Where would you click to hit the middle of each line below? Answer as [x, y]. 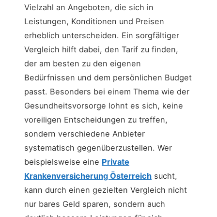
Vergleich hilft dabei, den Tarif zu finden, [101, 49]
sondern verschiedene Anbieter [85, 133]
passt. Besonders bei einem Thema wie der [107, 91]
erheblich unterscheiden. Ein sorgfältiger [102, 35]
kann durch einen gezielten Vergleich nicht [106, 190]
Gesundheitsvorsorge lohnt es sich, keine [104, 105]
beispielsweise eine [63, 162]
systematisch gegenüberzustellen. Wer [98, 147]
